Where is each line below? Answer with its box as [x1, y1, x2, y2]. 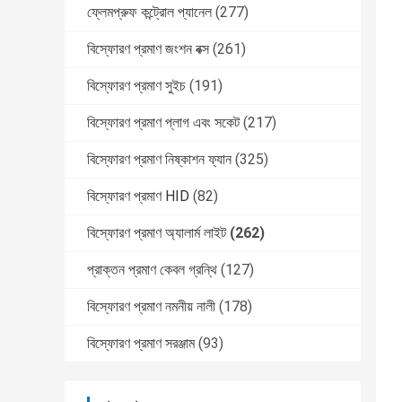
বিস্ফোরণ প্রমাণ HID [87, 188, 189, 205]
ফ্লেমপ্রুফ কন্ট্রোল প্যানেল [87, 4, 212, 22]
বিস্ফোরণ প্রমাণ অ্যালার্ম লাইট [87, 224, 226, 242]
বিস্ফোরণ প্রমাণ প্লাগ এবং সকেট [87, 114, 240, 132]
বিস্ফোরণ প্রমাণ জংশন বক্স [87, 40, 209, 58]
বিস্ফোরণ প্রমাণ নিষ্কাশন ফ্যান [87, 151, 232, 169]
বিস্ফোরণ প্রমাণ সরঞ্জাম [87, 335, 195, 353]
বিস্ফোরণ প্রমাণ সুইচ [87, 77, 186, 95]
